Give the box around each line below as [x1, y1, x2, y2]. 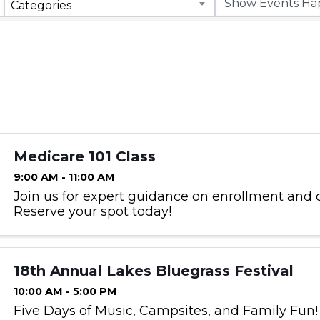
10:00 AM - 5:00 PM [13, 285, 117, 299]
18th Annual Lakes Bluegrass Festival [13, 262, 294, 280]
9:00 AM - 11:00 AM [13, 171, 115, 184]
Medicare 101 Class [13, 148, 156, 166]
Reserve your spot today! [13, 204, 171, 220]
